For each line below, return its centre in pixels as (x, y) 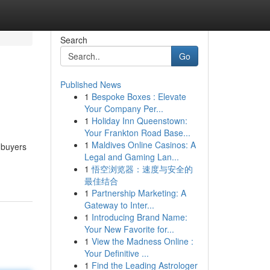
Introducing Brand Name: (139, 217)
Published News (90, 84)
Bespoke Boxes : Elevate (139, 96)
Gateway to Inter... (119, 205)
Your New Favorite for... (129, 229)
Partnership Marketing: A (139, 193)
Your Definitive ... (116, 253)
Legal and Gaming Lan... (131, 157)
